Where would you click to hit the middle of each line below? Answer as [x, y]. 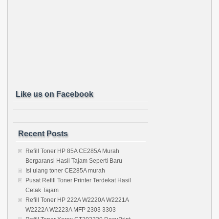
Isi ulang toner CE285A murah [65, 170]
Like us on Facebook [55, 94]
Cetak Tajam [42, 190]
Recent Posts [43, 133]
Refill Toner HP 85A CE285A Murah [72, 151]
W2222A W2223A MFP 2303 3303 [71, 209]
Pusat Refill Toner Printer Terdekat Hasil [78, 180]
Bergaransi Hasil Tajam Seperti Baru [74, 161]
